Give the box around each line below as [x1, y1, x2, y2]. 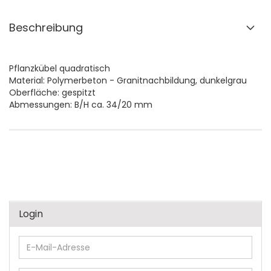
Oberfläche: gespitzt [9, 87, 96, 99]
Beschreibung [9, 20, 83, 35]
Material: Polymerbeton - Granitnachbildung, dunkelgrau [9, 74, 247, 87]
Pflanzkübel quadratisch [9, 62, 110, 74]
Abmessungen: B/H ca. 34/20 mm [9, 99, 152, 111]
